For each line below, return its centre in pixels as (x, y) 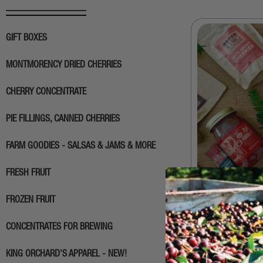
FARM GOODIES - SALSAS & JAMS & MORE (81, 146)
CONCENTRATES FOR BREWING (59, 227)
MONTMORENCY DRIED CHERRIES (64, 65)
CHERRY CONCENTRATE (46, 92)
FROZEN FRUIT (31, 200)
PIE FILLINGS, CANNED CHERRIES (63, 119)
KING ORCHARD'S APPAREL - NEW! (66, 254)
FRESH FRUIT (28, 173)
